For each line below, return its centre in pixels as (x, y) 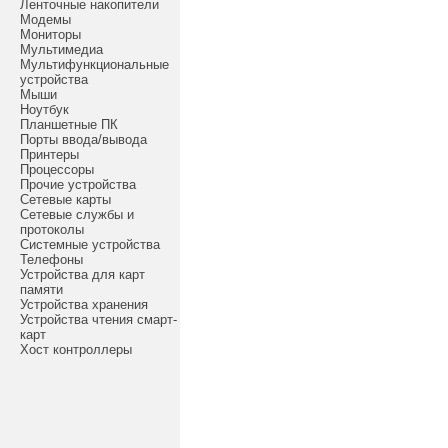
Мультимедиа (61, 49)
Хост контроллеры (76, 349)
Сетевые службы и (77, 214)
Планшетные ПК (69, 124)
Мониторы (50, 34)
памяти (41, 289)
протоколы (52, 229)
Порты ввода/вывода (83, 139)
